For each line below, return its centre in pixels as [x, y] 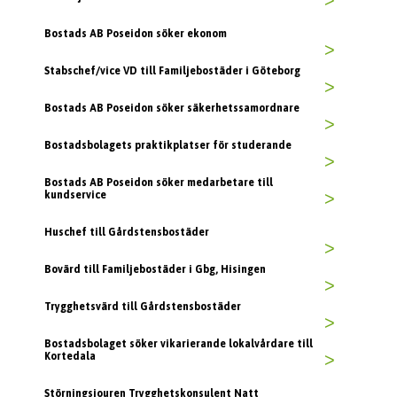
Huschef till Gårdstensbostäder [127, 233]
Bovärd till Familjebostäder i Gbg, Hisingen [155, 270]
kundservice [75, 195]
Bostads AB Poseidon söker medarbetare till [159, 183]
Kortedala [70, 357]
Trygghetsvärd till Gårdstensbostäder [143, 307]
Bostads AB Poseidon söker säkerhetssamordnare [172, 109]
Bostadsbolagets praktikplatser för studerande [168, 146]
